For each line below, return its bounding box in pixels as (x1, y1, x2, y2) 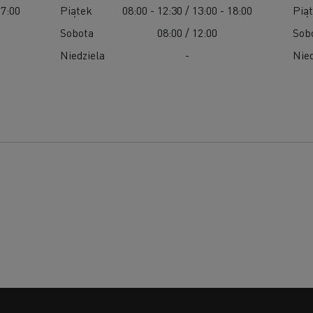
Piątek (60, 2, 93, 17)
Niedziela (60, 47, 105, 62)
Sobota (60, 24, 94, 40)
